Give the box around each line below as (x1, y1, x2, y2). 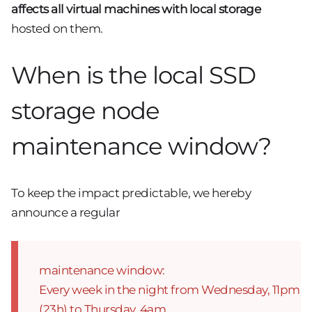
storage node (11, 95, 159, 125)
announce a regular (11, 205, 120, 219)
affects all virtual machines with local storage (11, 2, 261, 17)
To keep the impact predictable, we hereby (11, 185, 251, 200)
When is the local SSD (11, 60, 256, 90)
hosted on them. (11, 22, 103, 36)
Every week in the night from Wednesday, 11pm (39, 283, 300, 297)
